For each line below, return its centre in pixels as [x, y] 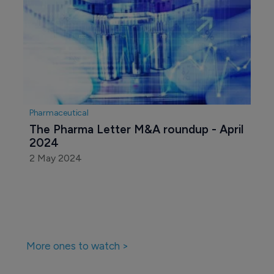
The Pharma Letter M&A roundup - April [138, 130]
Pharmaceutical [59, 113]
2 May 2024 [55, 158]
